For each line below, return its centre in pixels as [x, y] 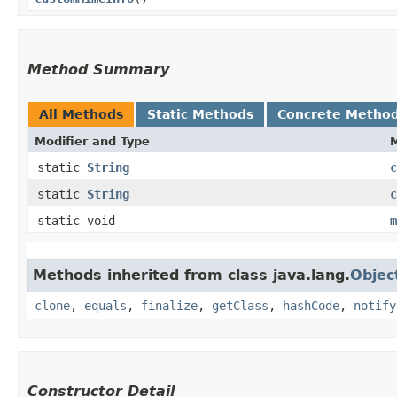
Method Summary [98, 69]
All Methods [81, 114]
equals [105, 305]
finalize [169, 305]
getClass [240, 305]
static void [76, 220]
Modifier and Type [92, 141]
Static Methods [200, 114]
